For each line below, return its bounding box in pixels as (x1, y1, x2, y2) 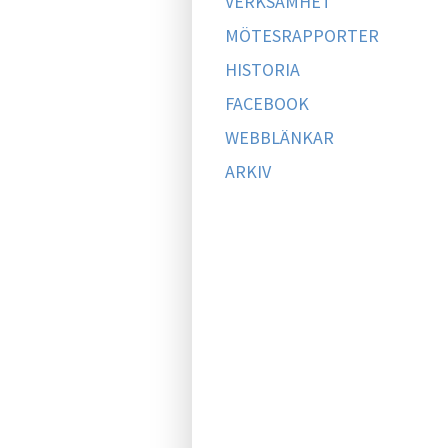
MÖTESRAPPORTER (225, 24, 379, 47)
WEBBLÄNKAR (225, 126, 334, 149)
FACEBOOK (225, 92, 309, 115)
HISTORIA (225, 58, 300, 81)
